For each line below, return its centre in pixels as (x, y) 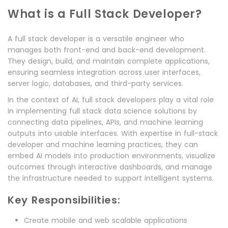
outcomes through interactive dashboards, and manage (110, 167)
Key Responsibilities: (64, 200)
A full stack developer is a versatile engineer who (96, 39)
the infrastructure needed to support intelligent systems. (111, 178)
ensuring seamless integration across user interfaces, (104, 72)
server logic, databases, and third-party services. (95, 83)
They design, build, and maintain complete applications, (109, 61)
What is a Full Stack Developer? (105, 14)
